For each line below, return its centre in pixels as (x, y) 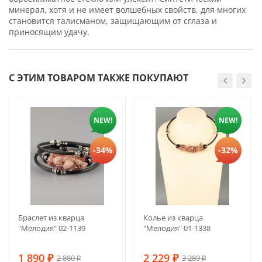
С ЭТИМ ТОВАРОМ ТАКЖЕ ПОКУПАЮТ (99, 77)
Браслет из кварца (51, 217)
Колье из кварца (173, 217)
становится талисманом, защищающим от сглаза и (113, 20)
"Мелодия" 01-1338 (177, 228)
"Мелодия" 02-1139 (52, 228)
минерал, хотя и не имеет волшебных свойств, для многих (127, 9)
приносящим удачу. (49, 32)
